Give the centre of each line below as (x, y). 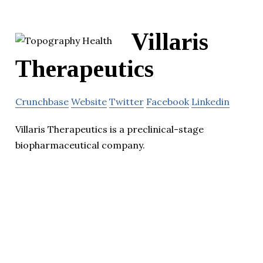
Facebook (168, 101)
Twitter (127, 101)
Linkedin (210, 101)
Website (89, 101)
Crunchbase (42, 101)
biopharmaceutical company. (80, 145)
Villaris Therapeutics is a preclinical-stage (109, 129)
